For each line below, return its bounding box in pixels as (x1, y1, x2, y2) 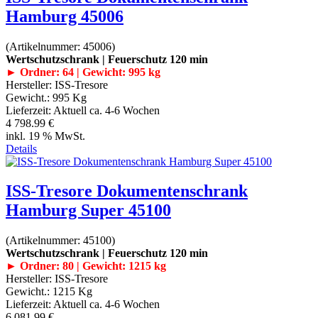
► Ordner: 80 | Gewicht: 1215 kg (6, 260, 166, 273)
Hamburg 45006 (6, 6, 124, 26)
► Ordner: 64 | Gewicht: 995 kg (6, 65, 160, 78)
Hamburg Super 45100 (6, 201, 171, 220)
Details (6, 142, 37, 155)
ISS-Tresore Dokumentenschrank (6, 182, 248, 201)
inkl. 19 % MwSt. (6, 129, 85, 142)
